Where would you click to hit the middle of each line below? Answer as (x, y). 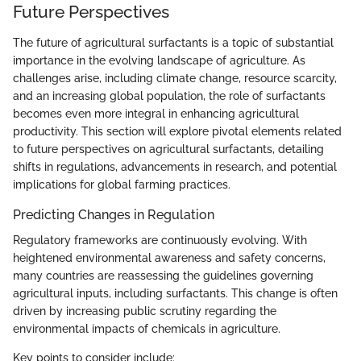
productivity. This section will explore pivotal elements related (177, 131)
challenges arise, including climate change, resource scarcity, (175, 78)
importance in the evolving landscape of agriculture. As (159, 60)
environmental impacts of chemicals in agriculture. (147, 328)
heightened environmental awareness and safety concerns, (169, 257)
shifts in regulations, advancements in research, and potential (175, 166)
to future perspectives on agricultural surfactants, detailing (168, 149)
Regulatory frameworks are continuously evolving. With (160, 240)
